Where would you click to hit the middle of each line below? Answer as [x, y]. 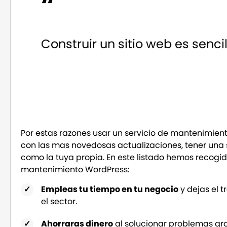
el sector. [59, 201]
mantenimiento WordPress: [75, 170]
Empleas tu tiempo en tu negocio [110, 189]
